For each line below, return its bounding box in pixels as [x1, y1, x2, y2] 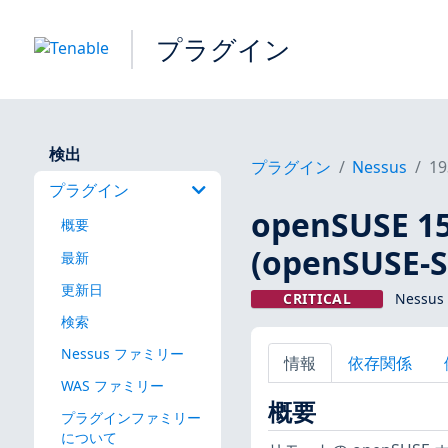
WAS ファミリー [60, 375, 164, 395]
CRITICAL [283, 289, 352, 309]
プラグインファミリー [60, 408, 201, 428]
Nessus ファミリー [60, 343, 184, 363]
